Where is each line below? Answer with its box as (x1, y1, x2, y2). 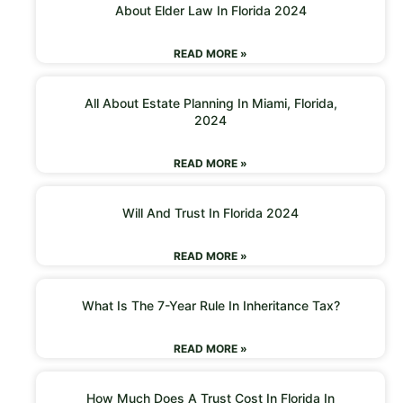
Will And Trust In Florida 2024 (122, 204, 299, 220)
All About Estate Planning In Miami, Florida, (84, 94, 337, 111)
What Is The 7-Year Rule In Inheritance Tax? (81, 297, 340, 313)
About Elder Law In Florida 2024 (114, 2, 307, 18)
